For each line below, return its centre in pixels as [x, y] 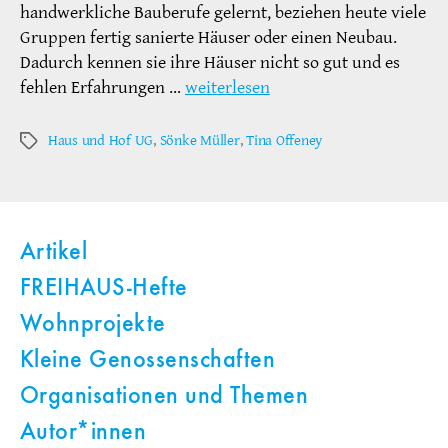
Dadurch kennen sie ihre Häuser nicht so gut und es [210, 63]
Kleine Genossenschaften [148, 361]
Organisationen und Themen [164, 397]
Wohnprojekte [93, 325]
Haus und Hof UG [101, 141]
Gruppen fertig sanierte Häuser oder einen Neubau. [208, 38]
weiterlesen [227, 88]
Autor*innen [83, 433]
